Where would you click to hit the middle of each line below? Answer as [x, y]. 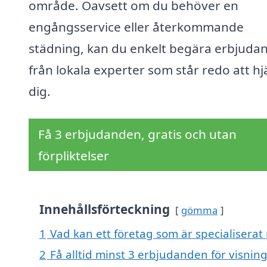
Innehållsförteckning [105, 209]
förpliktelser [74, 156]
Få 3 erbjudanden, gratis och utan [137, 134]
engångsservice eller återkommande [136, 27]
